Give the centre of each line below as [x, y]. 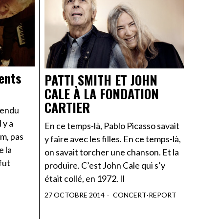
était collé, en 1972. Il [85, 179]
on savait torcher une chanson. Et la [112, 152]
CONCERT [130, 195]
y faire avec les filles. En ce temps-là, [113, 139]
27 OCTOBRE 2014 [75, 195]
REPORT [163, 195]
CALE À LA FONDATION [102, 94]
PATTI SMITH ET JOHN [101, 80]
